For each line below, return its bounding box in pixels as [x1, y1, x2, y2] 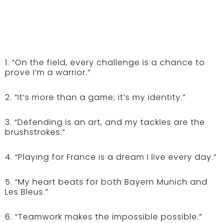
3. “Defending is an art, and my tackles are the [5, 116, 205, 128]
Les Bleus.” [5, 186, 48, 198]
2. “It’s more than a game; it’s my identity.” [5, 92, 186, 104]
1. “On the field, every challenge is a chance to [5, 57, 205, 69]
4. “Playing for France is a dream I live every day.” [5, 151, 217, 163]
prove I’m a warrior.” [5, 67, 91, 79]
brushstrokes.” [5, 126, 65, 138]
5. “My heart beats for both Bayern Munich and [5, 176, 208, 188]
